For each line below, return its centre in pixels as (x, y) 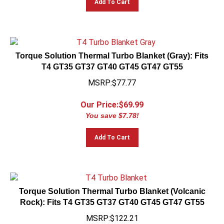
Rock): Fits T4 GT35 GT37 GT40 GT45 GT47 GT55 (112, 198)
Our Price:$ (102, 100)
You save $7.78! (112, 111)
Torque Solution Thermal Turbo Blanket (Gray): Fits (112, 51)
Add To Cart (112, 133)
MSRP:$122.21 (112, 214)
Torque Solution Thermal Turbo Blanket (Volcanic (112, 187)
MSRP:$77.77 (112, 78)
